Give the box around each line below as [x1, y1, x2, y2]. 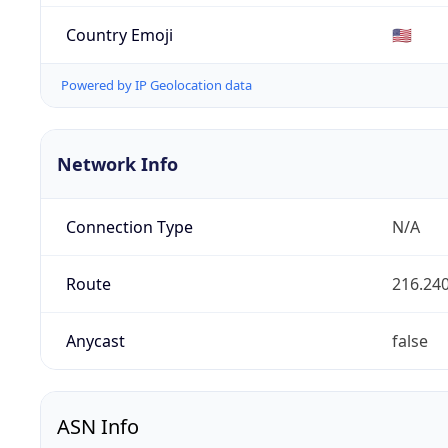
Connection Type [65, 216, 193, 239]
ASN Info [57, 413, 139, 441]
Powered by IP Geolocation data [61, 76, 252, 95]
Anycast [65, 330, 125, 353]
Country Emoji [65, 23, 173, 46]
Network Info [57, 152, 178, 177]
